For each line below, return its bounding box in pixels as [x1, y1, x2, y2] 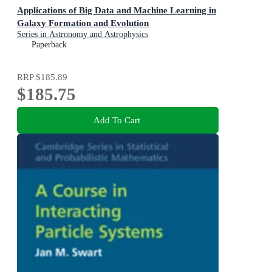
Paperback [32, 39, 67, 49]
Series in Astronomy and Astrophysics [17, 29, 148, 39]
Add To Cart [93, 114, 140, 125]
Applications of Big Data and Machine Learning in [17, 4, 216, 15]
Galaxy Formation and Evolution [17, 17, 149, 28]
